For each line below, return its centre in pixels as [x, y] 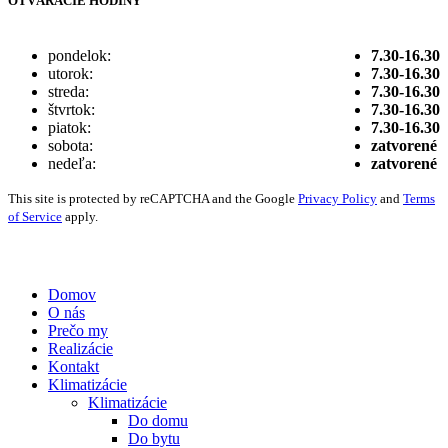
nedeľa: [72, 164]
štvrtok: [71, 110]
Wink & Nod [229, 247]
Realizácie [80, 349]
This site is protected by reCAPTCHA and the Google [153, 199]
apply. [80, 217]
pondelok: [79, 56]
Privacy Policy [337, 199]
